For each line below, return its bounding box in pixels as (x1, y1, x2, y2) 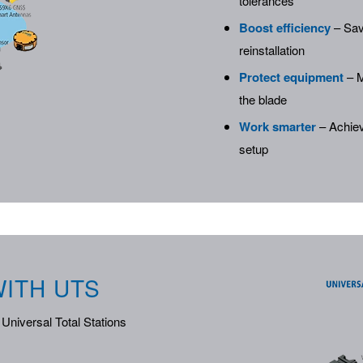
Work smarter (239, 117, 317, 135)
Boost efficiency (239, 19, 331, 36)
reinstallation (239, 41, 305, 58)
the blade (239, 91, 288, 108)
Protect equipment (239, 68, 344, 86)
